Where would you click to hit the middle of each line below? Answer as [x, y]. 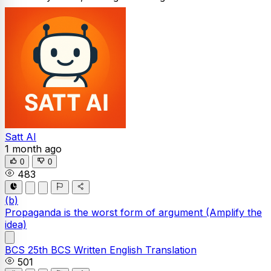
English [127, 250]
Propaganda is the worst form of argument [105, 212]
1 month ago [33, 149]
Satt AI [21, 137]
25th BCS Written [69, 250]
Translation [171, 250]
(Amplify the [234, 212]
